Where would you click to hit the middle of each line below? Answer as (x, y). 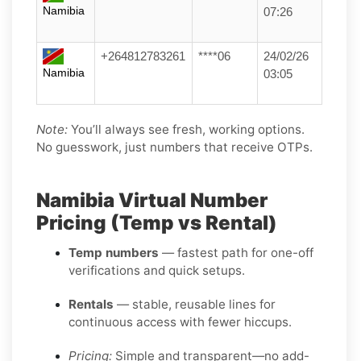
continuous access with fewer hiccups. (180, 322)
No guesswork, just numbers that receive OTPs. (174, 147)
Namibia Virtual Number (152, 200)
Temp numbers (114, 252)
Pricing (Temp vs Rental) (157, 222)
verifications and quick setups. (157, 270)
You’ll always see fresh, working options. (186, 129)
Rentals (91, 304)
